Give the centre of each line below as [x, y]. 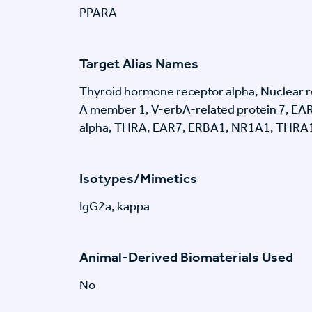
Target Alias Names [139, 64]
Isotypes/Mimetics [138, 179]
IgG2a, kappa [115, 206]
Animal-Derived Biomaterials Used [186, 257]
